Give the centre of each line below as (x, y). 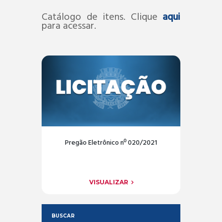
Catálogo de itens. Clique (102, 17)
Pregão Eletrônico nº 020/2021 (111, 143)
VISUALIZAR (109, 182)
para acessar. (69, 26)
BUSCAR (63, 215)
